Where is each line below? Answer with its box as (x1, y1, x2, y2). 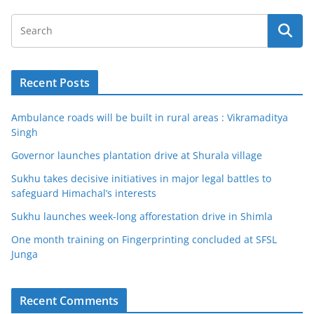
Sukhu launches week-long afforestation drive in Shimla (11, 210, 273, 224)
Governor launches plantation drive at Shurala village (11, 149, 262, 163)
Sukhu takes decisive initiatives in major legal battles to (11, 172, 271, 186)
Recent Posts (20, 75, 90, 91)
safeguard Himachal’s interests (11, 186, 156, 200)
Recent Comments (20, 293, 119, 309)
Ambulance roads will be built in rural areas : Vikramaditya (11, 111, 288, 125)
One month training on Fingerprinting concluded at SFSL (11, 233, 277, 247)
